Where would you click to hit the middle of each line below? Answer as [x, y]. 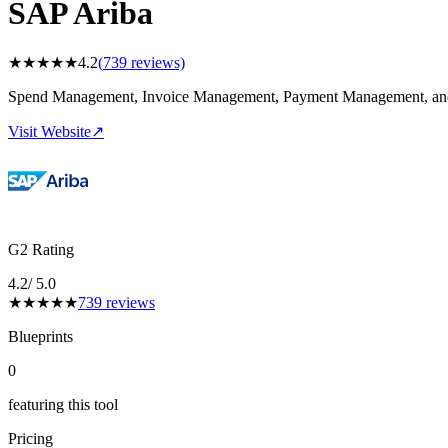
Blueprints [40, 337]
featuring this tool [63, 405]
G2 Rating [41, 250]
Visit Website [49, 132]
